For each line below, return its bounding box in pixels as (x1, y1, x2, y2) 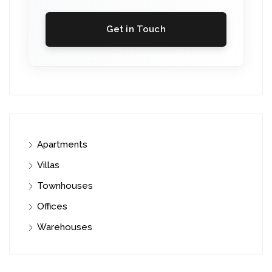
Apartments (37, 139, 87, 151)
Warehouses (37, 222, 92, 233)
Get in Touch (106, 24, 166, 35)
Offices (37, 201, 67, 212)
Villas (37, 160, 59, 171)
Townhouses (37, 180, 93, 192)
